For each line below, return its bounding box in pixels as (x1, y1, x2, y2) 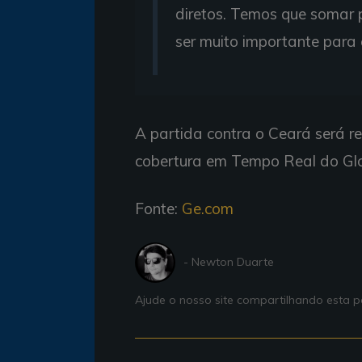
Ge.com (182, 198, 234, 218)
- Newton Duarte (183, 255, 274, 270)
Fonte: (135, 198, 182, 218)
